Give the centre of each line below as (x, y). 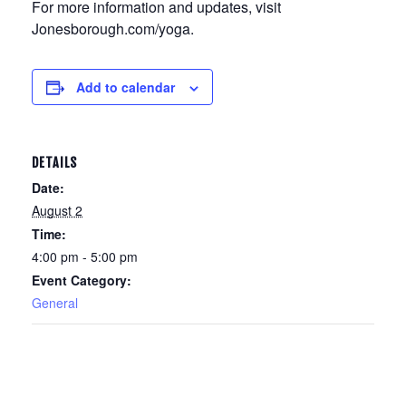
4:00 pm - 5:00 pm (85, 256)
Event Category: (82, 280)
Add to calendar (126, 87)
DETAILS (54, 163)
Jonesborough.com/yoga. (113, 29)
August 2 (57, 210)
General (55, 303)
